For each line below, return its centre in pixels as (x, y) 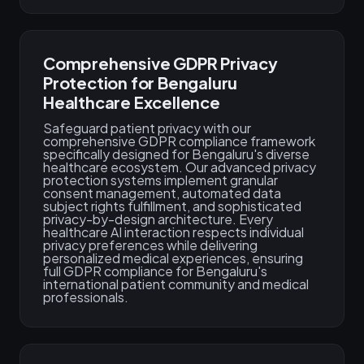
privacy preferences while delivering (150, 245)
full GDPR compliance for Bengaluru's (155, 271)
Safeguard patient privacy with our (147, 128)
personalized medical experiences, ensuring (173, 258)
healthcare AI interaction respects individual (173, 232)
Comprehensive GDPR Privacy (160, 63)
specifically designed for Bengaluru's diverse (176, 154)
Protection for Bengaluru (141, 82)
